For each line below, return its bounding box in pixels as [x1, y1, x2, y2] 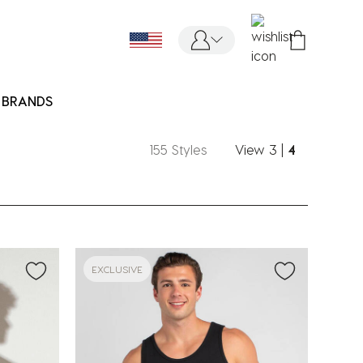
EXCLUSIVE [92, 263, 143, 275]
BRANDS [2, 93, 53, 109]
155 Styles [148, 142, 211, 157]
